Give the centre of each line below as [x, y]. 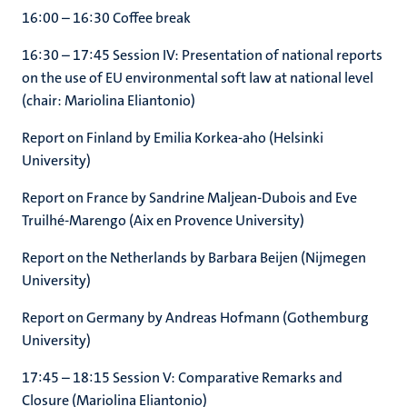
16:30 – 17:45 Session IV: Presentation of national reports [202, 55]
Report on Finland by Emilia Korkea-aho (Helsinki [173, 138]
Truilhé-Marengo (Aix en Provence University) [163, 220]
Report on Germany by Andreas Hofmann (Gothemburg [195, 318]
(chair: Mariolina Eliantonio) [109, 100]
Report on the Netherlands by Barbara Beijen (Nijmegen [194, 258]
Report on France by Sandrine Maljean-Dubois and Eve [189, 198]
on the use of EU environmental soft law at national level [198, 78]
